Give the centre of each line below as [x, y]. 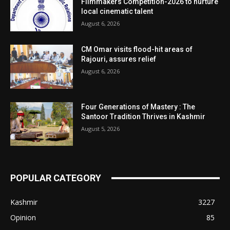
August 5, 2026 [101, 128]
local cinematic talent [117, 12]
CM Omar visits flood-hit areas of [137, 50]
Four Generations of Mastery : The [138, 107]
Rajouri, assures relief [119, 59]
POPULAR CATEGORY [56, 178]
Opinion [23, 218]
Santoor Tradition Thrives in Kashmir [143, 116]
